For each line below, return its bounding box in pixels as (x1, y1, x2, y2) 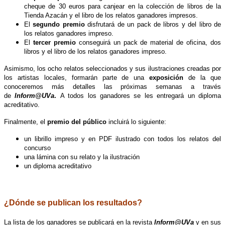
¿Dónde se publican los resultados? (4, 198, 142, 207)
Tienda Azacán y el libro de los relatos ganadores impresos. (24, 12, 198, 20)
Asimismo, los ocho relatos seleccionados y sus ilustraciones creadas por (4, 65, 221, 73)
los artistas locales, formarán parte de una (4, 74, 150, 82)
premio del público (47, 118, 106, 126)
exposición (149, 74, 184, 82)
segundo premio (33, 21, 85, 29)
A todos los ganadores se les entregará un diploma (56, 92, 221, 100)
